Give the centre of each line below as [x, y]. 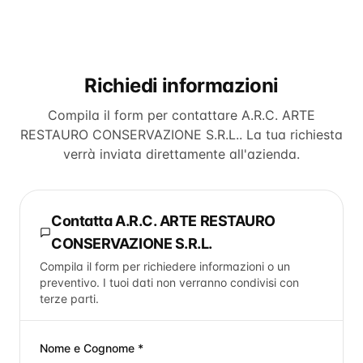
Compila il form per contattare [145, 115]
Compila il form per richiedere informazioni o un [165, 266]
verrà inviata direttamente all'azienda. [181, 154]
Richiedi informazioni [181, 85]
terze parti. [69, 299]
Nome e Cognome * [92, 348]
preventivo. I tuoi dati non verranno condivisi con [169, 282]
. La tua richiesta [291, 135]
